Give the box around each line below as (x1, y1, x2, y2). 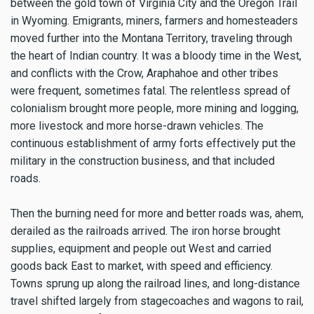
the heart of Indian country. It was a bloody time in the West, (11, 49, 301, 63)
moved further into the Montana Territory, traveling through (11, 32, 292, 46)
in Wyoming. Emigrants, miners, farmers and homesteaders (11, 14, 298, 28)
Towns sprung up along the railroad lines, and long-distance (11, 277, 300, 291)
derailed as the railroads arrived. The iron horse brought (11, 224, 280, 238)
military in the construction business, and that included (11, 154, 275, 168)
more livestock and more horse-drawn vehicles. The (11, 119, 264, 133)
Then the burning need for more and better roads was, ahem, (11, 207, 303, 221)
